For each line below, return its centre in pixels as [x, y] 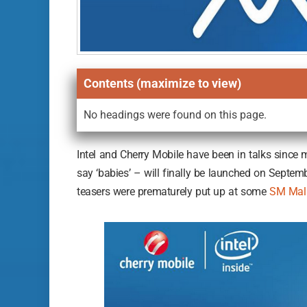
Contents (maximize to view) [162, 83]
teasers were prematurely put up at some [173, 191]
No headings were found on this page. [175, 114]
